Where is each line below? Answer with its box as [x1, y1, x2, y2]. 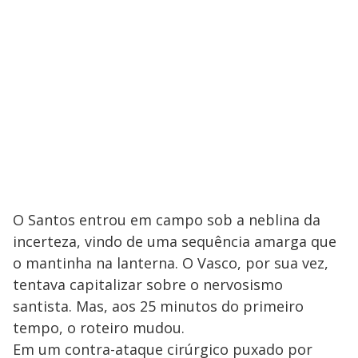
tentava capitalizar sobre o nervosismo [13, 275, 283, 295]
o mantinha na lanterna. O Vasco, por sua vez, [13, 253, 328, 273]
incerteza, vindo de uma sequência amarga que [13, 232, 336, 252]
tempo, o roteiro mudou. [13, 318, 185, 338]
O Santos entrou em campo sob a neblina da [13, 210, 320, 230]
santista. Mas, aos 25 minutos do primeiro [13, 296, 304, 316]
